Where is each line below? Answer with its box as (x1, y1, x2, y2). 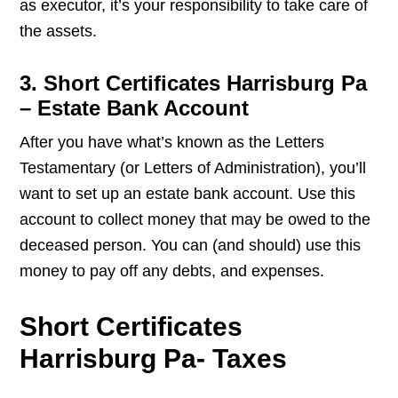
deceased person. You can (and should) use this (20, 236, 362, 255)
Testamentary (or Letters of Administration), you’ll (20, 159, 367, 178)
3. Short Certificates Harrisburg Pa (20, 71, 368, 96)
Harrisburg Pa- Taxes (20, 344, 288, 374)
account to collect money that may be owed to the (20, 211, 371, 229)
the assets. (20, 22, 98, 41)
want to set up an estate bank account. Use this (20, 185, 356, 203)
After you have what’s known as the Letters (20, 133, 325, 152)
